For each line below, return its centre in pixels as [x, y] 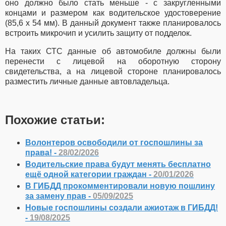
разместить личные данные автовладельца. [87, 81]
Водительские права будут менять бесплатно [118, 164]
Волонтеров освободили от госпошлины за [114, 142]
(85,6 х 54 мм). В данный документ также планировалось [113, 23]
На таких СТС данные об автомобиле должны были [113, 51]
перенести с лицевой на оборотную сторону [113, 61]
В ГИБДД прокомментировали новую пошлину [120, 186]
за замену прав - [59, 196]
